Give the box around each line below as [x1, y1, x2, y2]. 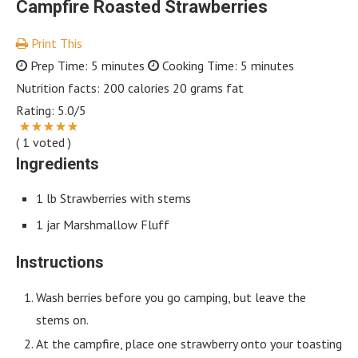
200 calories [103, 80, 169, 97]
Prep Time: [27, 58, 91, 74]
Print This [28, 35, 82, 52]
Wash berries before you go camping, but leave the [36, 289, 306, 306]
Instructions [16, 253, 104, 272]
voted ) [30, 134, 71, 151]
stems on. [36, 312, 89, 328]
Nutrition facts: [16, 80, 100, 97]
